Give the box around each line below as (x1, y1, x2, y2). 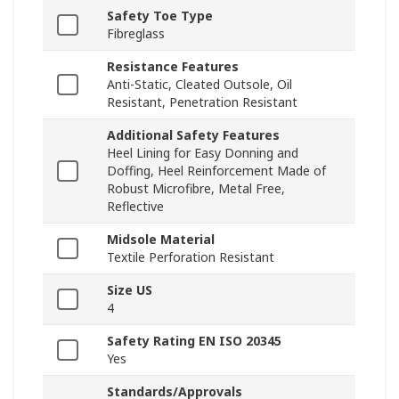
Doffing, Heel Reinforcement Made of (107, 162, 326, 180)
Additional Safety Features (107, 126, 280, 144)
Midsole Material (107, 231, 215, 248)
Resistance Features (107, 58, 239, 76)
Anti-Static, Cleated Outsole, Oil (107, 76, 292, 94)
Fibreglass (107, 25, 165, 43)
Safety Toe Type (107, 7, 213, 25)
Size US (107, 281, 152, 299)
